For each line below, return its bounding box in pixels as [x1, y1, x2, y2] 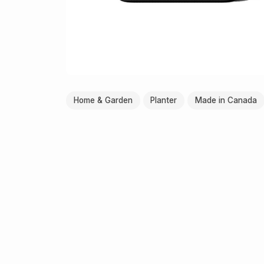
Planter [150, 95, 177, 105]
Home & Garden [73, 95, 133, 105]
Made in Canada [194, 95, 257, 105]
